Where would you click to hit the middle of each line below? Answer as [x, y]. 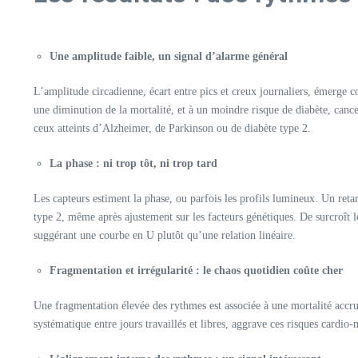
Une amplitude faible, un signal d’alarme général [169, 56]
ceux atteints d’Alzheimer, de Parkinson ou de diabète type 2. [172, 128]
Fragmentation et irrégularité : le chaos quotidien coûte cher [196, 270]
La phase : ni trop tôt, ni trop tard [133, 163]
